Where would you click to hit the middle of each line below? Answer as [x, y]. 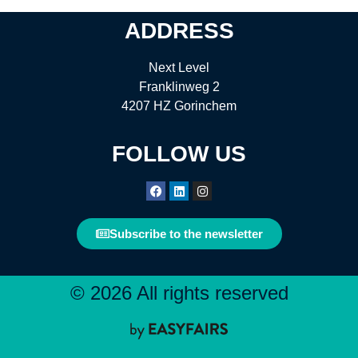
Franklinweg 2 [179, 86]
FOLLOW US [179, 154]
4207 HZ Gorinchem [179, 105]
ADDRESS [179, 30]
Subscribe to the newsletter [186, 233]
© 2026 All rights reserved [179, 292]
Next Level [179, 67]
